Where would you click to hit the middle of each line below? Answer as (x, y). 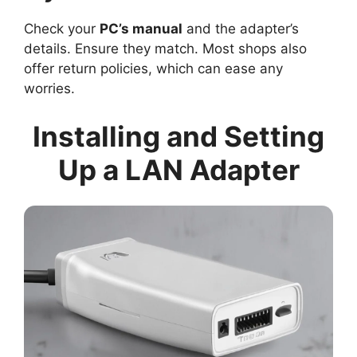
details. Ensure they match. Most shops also (165, 49)
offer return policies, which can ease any (153, 69)
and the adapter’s (241, 29)
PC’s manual (141, 29)
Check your (62, 29)
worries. (49, 89)
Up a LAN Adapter (178, 169)
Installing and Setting (178, 136)
